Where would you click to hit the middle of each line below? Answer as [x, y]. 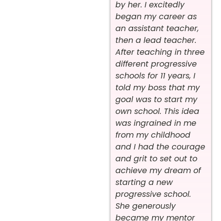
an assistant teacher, [157, 29]
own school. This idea [157, 111]
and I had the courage [160, 147]
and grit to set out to [156, 159]
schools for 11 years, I [155, 76]
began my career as [156, 17]
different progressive [156, 64]
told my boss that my [158, 88]
